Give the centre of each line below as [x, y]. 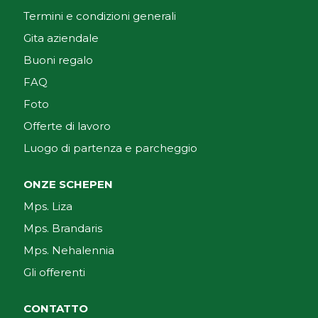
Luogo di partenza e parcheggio [110, 148]
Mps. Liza [48, 206]
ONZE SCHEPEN [68, 184]
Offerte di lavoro [67, 126]
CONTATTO [56, 308]
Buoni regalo [58, 60]
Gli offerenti [54, 272]
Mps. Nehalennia [69, 250]
